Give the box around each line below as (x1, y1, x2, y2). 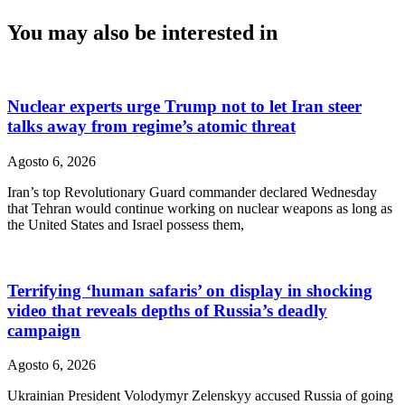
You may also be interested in (7, 21, 278, 45)
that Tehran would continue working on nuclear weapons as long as (7, 200, 392, 216)
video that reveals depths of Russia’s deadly (7, 300, 327, 320)
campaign (7, 320, 80, 340)
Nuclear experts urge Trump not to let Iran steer (7, 97, 362, 117)
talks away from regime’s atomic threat (7, 117, 296, 137)
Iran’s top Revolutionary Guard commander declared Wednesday (7, 184, 377, 200)
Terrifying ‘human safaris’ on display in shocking (7, 280, 372, 300)
